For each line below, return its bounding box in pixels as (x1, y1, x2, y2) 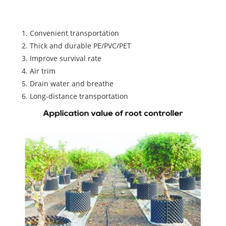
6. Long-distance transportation (21, 91, 128, 101)
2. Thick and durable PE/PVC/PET (21, 41, 131, 51)
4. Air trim (21, 66, 55, 76)
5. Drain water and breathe (21, 79, 114, 89)
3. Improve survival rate (21, 53, 101, 64)
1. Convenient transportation (21, 28, 119, 38)
